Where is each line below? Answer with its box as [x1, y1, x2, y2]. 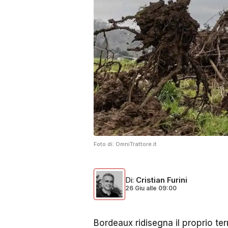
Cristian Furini [136, 175, 187, 185]
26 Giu [125, 184, 146, 192]
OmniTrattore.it [116, 140, 157, 148]
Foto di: [94, 140, 116, 148]
